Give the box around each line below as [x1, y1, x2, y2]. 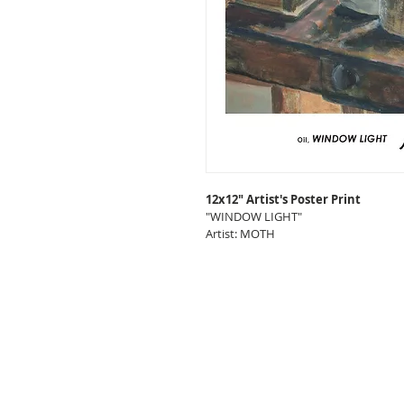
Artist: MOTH [206, 225, 275, 242]
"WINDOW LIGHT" [206, 208, 302, 225]
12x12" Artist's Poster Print [206, 191, 361, 207]
